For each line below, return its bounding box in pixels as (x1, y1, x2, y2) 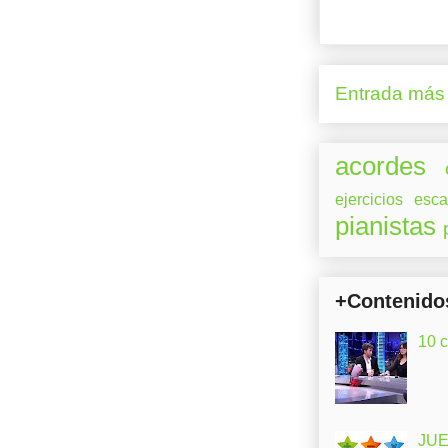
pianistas (335, 211, 436, 240)
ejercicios (335, 190, 403, 208)
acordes (335, 151, 426, 180)
